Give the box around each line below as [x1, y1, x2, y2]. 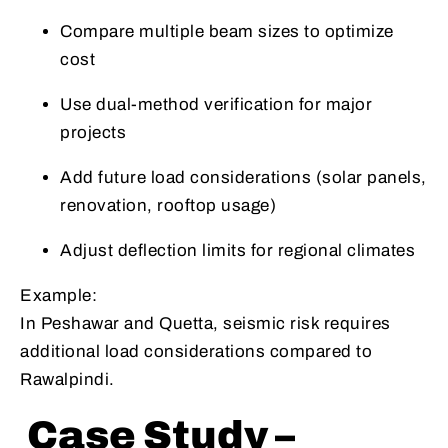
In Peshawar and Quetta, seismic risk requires [20, 314, 391, 334]
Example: [20, 286, 97, 306]
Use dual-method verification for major [60, 95, 372, 115]
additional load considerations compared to [20, 342, 372, 362]
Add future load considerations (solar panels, [60, 168, 427, 188]
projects [60, 123, 126, 143]
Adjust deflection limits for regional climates [60, 241, 415, 261]
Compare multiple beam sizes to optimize [60, 22, 394, 42]
